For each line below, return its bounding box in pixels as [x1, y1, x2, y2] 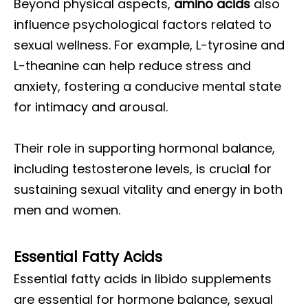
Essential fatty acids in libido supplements [14, 270, 272, 287]
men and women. [14, 201, 120, 219]
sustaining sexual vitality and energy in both [14, 181, 283, 198]
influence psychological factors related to [14, 16, 272, 33]
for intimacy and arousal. [14, 98, 168, 115]
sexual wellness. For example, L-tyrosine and [14, 36, 285, 54]
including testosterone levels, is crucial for [14, 160, 272, 177]
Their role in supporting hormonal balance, [14, 140, 275, 157]
